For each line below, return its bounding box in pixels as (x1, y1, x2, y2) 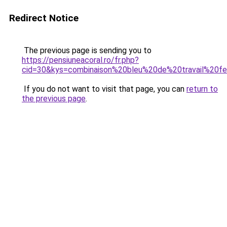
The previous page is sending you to (22, 46, 152, 55)
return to (186, 84, 218, 94)
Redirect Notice (9, 12, 79, 24)
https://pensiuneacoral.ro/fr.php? (22, 55, 139, 65)
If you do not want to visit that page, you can (22, 84, 186, 94)
